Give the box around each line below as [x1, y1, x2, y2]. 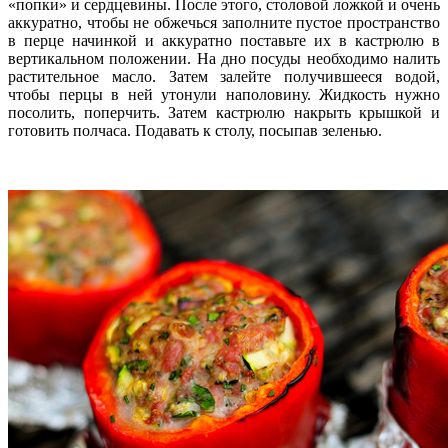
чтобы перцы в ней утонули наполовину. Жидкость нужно [8, 85, 440, 103]
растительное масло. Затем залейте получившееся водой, [8, 67, 440, 85]
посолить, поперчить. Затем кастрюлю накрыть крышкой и [8, 103, 440, 121]
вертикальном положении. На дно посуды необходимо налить [8, 49, 440, 67]
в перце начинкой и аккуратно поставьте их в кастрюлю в [8, 31, 440, 49]
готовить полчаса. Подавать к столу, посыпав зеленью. [8, 121, 382, 139]
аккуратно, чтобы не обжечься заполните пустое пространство [8, 13, 440, 31]
